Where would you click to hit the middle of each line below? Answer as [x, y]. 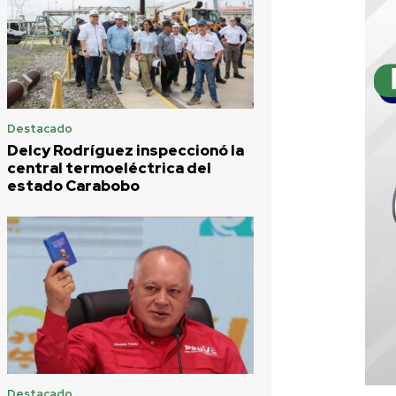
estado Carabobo [73, 185]
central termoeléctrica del [109, 168]
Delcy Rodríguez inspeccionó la [126, 150]
